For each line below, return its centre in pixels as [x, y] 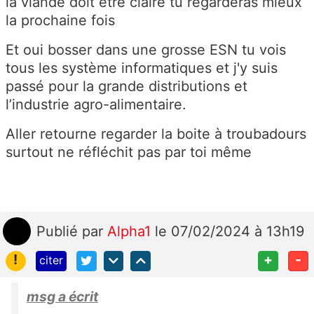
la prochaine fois [60, 21]
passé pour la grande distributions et [127, 87]
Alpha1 [131, 232]
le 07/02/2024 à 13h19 [230, 232]
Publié [59, 232]
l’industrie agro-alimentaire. [96, 105]
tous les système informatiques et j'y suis [142, 68]
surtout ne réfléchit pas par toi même [129, 152]
